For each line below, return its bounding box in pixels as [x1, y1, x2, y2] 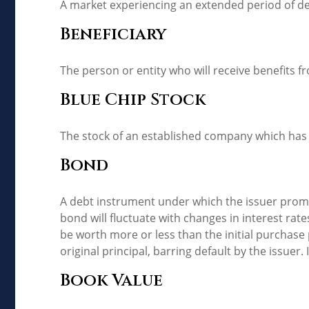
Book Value [60, 269, 163, 292]
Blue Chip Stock [60, 88, 206, 111]
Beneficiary [60, 23, 166, 46]
